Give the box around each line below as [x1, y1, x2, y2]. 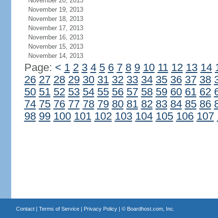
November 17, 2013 [28, 24, 83, 32]
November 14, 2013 [28, 52, 83, 59]
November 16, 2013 [28, 34, 83, 41]
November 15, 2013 [28, 43, 83, 50]
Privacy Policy [83, 206, 117, 212]
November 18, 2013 [28, 15, 83, 22]
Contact [16, 206, 35, 212]
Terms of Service [38, 206, 79, 212]
